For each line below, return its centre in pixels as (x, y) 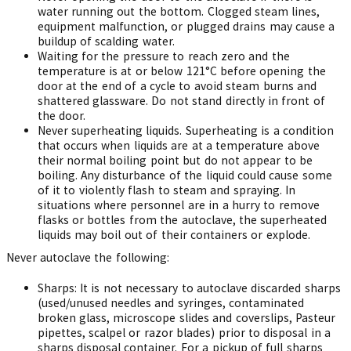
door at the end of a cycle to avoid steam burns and (177, 86)
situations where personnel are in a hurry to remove (178, 205)
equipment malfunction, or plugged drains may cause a (186, 26)
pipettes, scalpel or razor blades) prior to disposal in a (184, 333)
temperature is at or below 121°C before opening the (181, 71)
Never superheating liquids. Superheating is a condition (186, 130)
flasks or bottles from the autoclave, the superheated (182, 220)
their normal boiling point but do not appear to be (175, 160)
